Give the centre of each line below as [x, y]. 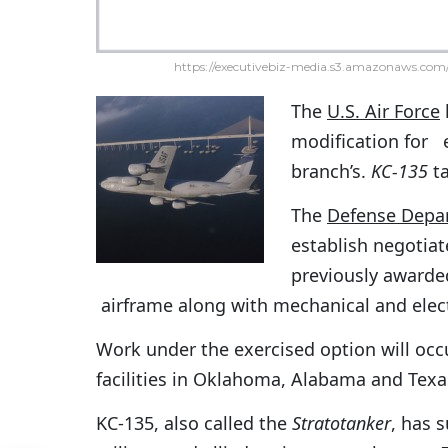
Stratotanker [341, 423]
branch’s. [331, 171]
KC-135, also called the [194, 423]
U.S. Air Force [383, 111]
